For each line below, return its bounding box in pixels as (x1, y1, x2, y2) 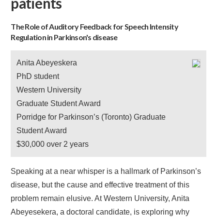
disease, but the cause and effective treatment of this (11, 181, 190, 189)
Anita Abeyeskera (16, 59, 77, 67)
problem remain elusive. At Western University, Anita (11, 194, 190, 202)
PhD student (16, 72, 60, 80)
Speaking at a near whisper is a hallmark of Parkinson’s (11, 167, 201, 175)
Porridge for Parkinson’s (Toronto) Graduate (16, 113, 166, 121)
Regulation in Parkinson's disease (11, 32, 118, 42)
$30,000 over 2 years (16, 140, 89, 148)
